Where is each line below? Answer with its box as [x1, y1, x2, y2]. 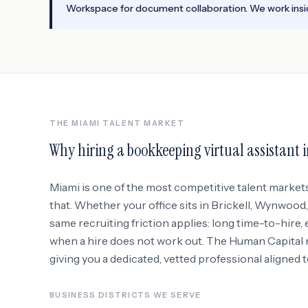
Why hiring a [49, 140, 127, 161]
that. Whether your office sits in [49, 198, 211, 212]
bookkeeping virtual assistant [127, 140, 300, 161]
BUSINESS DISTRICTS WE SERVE [49, 290, 201, 300]
